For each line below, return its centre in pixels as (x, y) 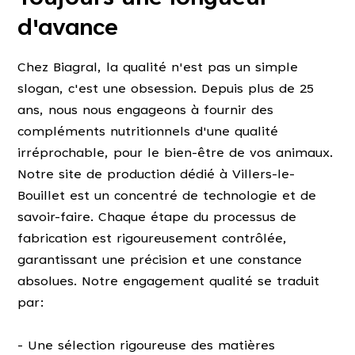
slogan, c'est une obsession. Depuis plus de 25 (166, 90)
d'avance (68, 30)
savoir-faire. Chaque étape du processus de (157, 218)
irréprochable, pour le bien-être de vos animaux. (176, 154)
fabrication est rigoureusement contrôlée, (153, 239)
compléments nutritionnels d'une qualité (148, 132)
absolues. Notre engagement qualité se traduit (169, 282)
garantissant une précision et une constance (160, 261)
